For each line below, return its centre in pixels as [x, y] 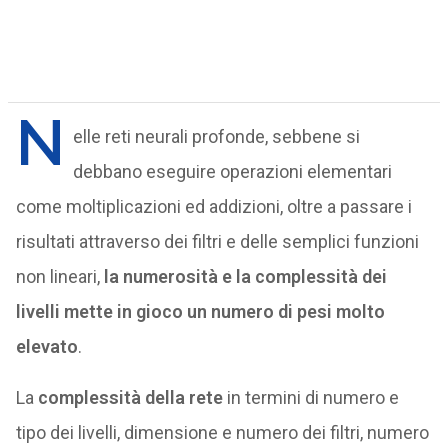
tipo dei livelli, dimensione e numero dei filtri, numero [222, 432]
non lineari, [59, 276]
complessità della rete [130, 397]
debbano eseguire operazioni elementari [232, 171]
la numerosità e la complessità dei [245, 276]
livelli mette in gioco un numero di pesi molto [200, 311]
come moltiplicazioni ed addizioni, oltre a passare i [213, 206]
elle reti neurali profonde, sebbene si [216, 136]
